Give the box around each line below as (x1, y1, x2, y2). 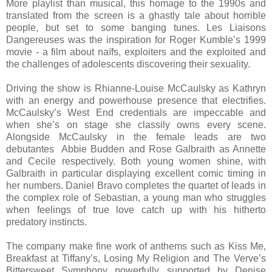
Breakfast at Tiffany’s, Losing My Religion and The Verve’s (6, 253, 266, 264)
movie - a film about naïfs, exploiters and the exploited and (6, 47, 266, 58)
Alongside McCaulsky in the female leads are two (6, 132, 266, 143)
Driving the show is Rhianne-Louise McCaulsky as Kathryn (6, 83, 266, 94)
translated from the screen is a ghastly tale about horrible (6, 10, 266, 21)
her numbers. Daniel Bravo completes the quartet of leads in (6, 180, 266, 191)
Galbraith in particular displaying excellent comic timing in (6, 168, 266, 179)
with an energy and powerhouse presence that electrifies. (6, 95, 266, 106)
